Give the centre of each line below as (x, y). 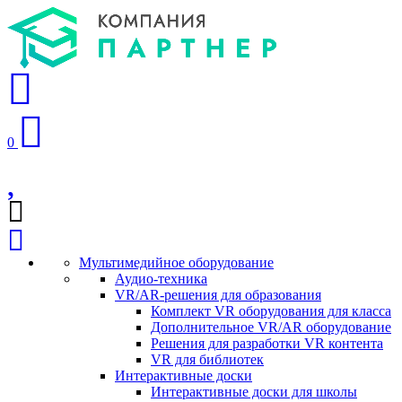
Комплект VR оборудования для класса (271, 311)
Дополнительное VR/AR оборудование (271, 327)
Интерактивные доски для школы (254, 392)
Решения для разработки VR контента (267, 343)
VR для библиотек (207, 359)
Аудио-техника (161, 279)
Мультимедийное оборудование (176, 262)
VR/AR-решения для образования (218, 295)
